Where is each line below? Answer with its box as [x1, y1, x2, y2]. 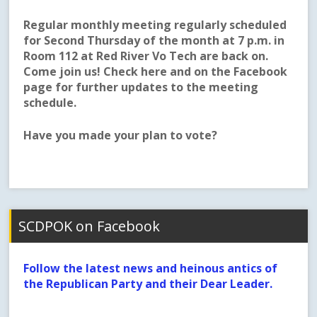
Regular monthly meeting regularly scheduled [23, 17, 287, 33]
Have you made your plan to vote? [23, 127, 221, 144]
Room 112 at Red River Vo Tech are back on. [23, 48, 269, 64]
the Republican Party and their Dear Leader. [23, 276, 273, 292]
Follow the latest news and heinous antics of [23, 260, 278, 277]
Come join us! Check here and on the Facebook [23, 64, 288, 80]
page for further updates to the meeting [23, 79, 259, 96]
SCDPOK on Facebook [18, 217, 161, 236]
